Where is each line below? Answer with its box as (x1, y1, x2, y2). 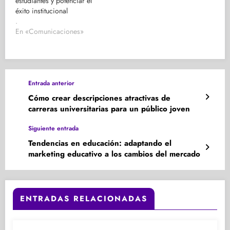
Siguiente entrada (28, 124, 79, 133)
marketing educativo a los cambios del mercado (28, 148, 200, 160)
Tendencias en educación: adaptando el (28, 138, 171, 149)
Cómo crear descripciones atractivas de (28, 92, 170, 104)
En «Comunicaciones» (15, 26, 84, 37)
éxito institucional (15, 6, 68, 16)
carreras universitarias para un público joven (28, 103, 190, 115)
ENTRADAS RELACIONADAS (20, 193, 147, 205)
